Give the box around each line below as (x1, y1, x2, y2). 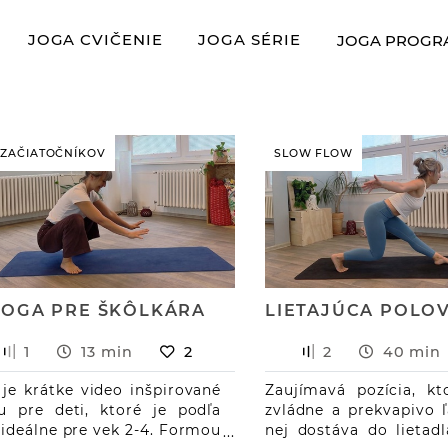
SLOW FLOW (273, 146, 354, 160)
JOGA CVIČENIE (27, 31, 163, 49)
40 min (382, 342, 442, 361)
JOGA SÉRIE (198, 31, 301, 49)
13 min (81, 342, 133, 361)
